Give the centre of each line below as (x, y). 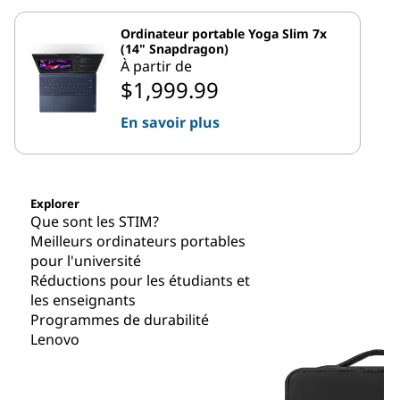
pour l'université (85, 260)
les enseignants (83, 300)
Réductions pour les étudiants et (140, 280)
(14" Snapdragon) (175, 48)
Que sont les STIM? (94, 221)
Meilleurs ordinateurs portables (137, 241)
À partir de (156, 66)
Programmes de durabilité (119, 319)
